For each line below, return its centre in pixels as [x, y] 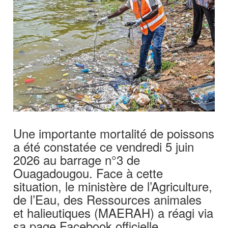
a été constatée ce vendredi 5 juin [104, 146]
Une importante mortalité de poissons [114, 133]
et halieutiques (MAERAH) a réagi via [113, 212]
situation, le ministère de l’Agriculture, [113, 186]
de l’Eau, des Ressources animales [108, 199]
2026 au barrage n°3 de [77, 159]
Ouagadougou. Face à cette [88, 173]
